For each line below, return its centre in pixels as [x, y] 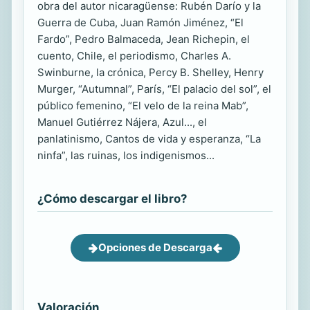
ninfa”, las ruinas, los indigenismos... [126, 156]
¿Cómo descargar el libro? [112, 199]
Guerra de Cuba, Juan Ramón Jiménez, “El [140, 23]
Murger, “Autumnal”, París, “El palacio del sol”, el [154, 89]
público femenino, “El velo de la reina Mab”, [143, 106]
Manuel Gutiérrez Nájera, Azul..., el [122, 122]
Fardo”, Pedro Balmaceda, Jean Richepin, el [144, 39]
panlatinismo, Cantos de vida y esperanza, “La [149, 139]
